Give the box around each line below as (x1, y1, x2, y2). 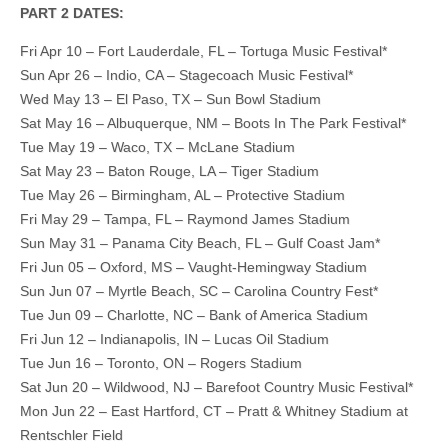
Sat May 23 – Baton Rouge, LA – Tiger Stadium (20, 162, 319, 179)
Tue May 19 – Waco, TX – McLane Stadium (20, 138, 295, 155)
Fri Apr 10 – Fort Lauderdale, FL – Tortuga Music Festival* (20, 42, 387, 59)
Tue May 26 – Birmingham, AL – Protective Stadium (20, 186, 345, 203)
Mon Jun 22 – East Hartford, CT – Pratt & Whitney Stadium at (20, 402, 408, 419)
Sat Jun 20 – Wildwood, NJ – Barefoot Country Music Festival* (20, 378, 413, 395)
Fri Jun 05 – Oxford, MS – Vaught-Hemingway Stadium (20, 258, 367, 275)
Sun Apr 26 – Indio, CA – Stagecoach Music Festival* (20, 66, 353, 83)
